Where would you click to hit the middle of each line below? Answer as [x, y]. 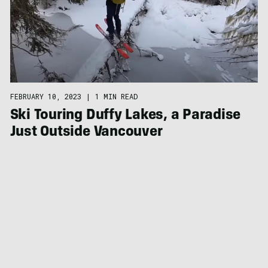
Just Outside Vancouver [86, 133]
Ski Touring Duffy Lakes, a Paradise [125, 116]
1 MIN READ [116, 97]
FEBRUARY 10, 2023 [45, 97]
